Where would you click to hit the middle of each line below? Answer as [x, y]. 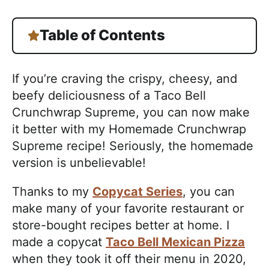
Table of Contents [102, 35]
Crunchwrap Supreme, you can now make [131, 112]
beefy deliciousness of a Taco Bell [109, 95]
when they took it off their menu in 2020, [129, 258]
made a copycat [59, 242]
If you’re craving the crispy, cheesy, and [125, 78]
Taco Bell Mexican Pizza [175, 242]
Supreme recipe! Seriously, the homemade [133, 146]
